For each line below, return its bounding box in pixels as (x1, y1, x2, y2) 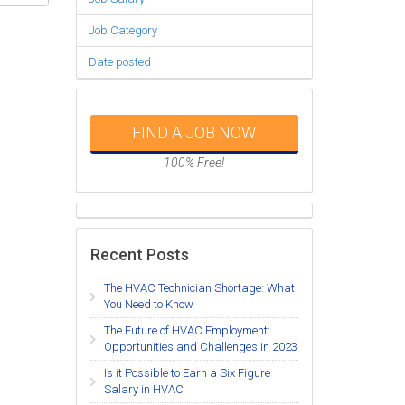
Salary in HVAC (103, 382, 184, 397)
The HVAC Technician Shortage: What (103, 281, 295, 296)
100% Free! (164, 155, 225, 170)
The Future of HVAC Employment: (103, 324, 270, 338)
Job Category (88, 24, 157, 38)
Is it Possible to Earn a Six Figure (103, 366, 270, 381)
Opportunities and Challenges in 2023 (103, 340, 297, 354)
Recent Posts (89, 245, 189, 265)
